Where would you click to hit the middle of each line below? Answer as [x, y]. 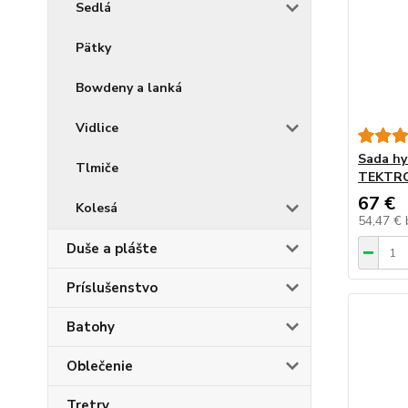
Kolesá [97, 208]
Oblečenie [100, 366]
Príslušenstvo [112, 288]
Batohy [91, 327]
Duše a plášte [112, 249]
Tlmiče [97, 168]
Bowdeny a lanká [129, 88]
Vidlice [97, 128]
